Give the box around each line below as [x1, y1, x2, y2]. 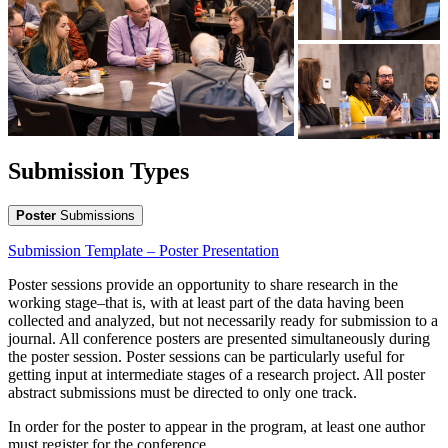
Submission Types [8, 158, 189, 185]
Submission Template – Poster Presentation [8, 242, 279, 260]
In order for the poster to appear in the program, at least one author [8, 418, 425, 436]
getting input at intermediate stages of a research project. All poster [8, 366, 425, 384]
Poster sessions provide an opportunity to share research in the [8, 276, 398, 294]
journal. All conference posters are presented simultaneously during [8, 330, 430, 348]
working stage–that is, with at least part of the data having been [8, 294, 404, 312]
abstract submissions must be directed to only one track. [8, 384, 357, 402]
